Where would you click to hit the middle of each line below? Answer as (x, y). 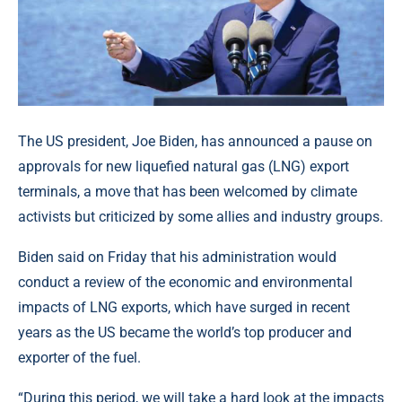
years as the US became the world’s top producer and (185, 333)
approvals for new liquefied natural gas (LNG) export (184, 167)
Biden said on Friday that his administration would (177, 258)
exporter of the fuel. (79, 358)
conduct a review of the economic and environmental (185, 283)
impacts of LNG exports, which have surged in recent (184, 308)
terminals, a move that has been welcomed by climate (188, 192)
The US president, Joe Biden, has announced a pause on (195, 142)
